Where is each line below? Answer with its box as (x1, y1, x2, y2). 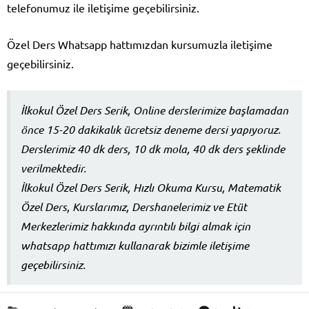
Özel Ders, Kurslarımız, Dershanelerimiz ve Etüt (21, 199, 247, 215)
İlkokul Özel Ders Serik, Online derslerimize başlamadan (21, 103, 288, 118)
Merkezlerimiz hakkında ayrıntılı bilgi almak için (21, 219, 250, 234)
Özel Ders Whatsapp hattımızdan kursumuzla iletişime (7, 37, 272, 52)
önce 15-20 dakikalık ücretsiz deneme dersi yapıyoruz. (21, 122, 281, 137)
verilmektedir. (21, 161, 86, 176)
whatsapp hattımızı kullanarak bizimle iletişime (21, 238, 249, 253)
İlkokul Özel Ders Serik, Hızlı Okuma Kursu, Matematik (21, 180, 281, 195)
